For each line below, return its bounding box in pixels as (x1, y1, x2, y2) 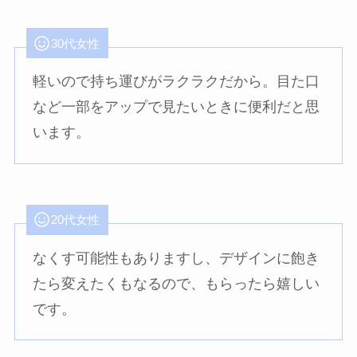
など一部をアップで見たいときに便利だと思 (33, 99, 320, 116)
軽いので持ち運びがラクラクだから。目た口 (33, 73, 320, 90)
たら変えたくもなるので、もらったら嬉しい (33, 275, 320, 292)
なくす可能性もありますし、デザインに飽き (33, 249, 320, 266)
